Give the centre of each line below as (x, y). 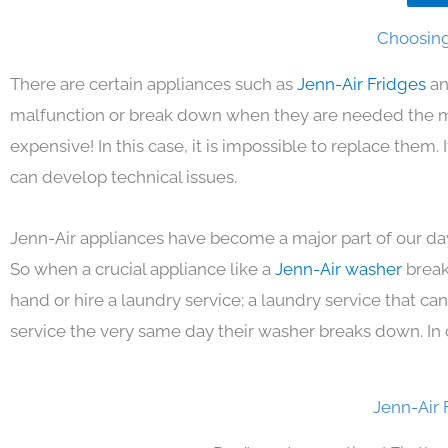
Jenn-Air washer (340, 268)
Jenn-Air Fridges (363, 83)
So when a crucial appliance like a (142, 268)
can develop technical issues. (123, 176)
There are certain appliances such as (153, 83)
